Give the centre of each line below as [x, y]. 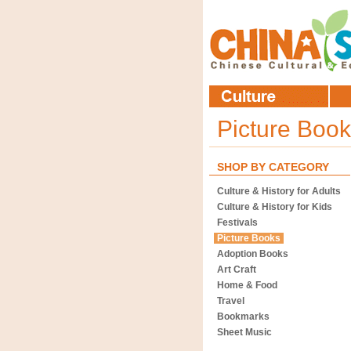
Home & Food [247, 285]
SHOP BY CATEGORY [273, 167]
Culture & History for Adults [279, 191]
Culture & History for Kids [275, 207]
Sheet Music [244, 332]
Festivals [237, 223]
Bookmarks [243, 317]
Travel [231, 301]
